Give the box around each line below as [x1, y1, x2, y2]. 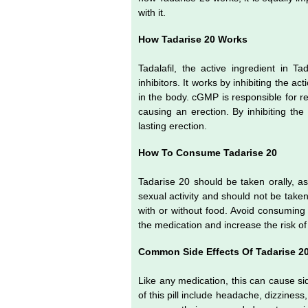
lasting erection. [138, 120, 210, 131]
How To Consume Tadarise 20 [138, 146, 280, 158]
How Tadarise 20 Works [138, 33, 247, 45]
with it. [138, 6, 168, 18]
